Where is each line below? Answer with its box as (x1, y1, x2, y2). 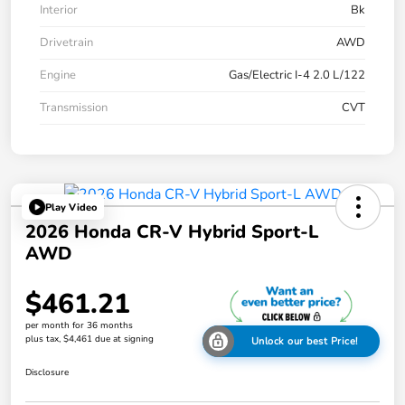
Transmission (40, 99, 108, 117)
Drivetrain (40, 34, 93, 52)
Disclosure (25, 366, 69, 380)
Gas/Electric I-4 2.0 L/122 (229, 67, 365, 84)
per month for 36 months (25, 318, 133, 332)
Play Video (45, 200, 97, 214)
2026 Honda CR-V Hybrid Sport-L (25, 220, 318, 245)
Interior (40, 2, 78, 19)
